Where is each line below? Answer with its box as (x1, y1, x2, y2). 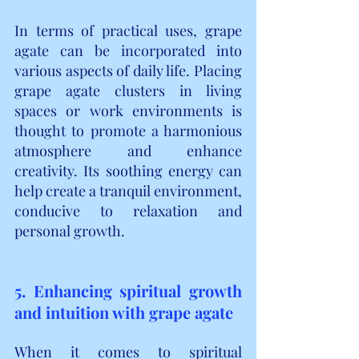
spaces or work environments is (14, 100, 242, 120)
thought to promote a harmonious (14, 120, 242, 140)
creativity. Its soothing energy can (14, 160, 242, 180)
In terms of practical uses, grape (14, 20, 242, 40)
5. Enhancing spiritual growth (14, 279, 242, 301)
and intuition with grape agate (14, 301, 233, 323)
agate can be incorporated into (14, 40, 242, 60)
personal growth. (14, 220, 125, 240)
